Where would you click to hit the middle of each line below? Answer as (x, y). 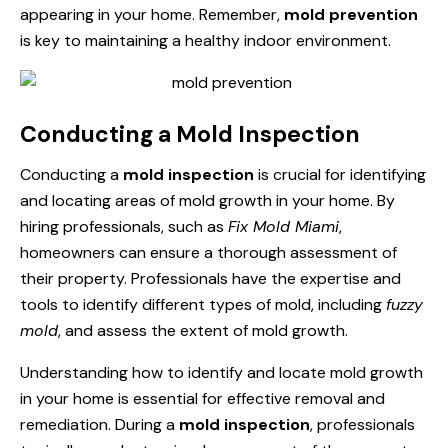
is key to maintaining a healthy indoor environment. (205, 40)
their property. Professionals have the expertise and (210, 278)
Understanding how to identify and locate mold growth (221, 372)
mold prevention (351, 14)
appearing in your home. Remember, (152, 14)
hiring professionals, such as (124, 226)
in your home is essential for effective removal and (202, 398)
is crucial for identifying (340, 174)
